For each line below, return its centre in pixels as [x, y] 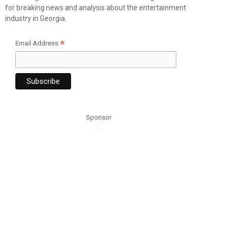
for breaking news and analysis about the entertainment [96, 8]
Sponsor [99, 117]
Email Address [38, 43]
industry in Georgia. [36, 18]
